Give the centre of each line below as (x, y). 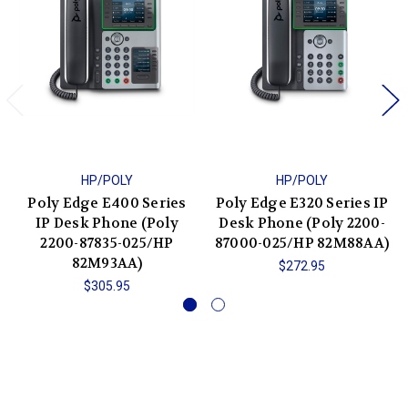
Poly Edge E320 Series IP (302, 203)
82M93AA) (107, 263)
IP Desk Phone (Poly (107, 223)
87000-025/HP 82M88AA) (302, 243)
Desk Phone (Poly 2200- (302, 223)
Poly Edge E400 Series (107, 203)
